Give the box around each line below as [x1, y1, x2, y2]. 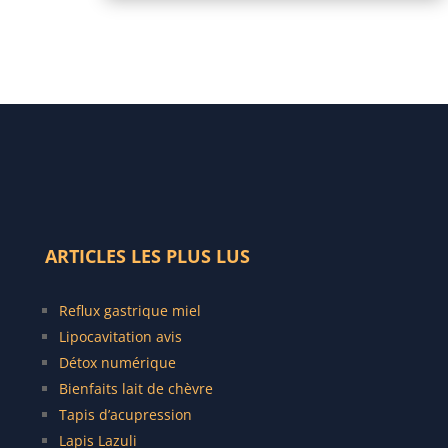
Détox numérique [58, 353, 176, 373]
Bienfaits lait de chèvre [58, 379, 213, 399]
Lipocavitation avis [58, 327, 182, 347]
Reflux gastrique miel [58, 301, 201, 321]
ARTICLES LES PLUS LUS [44, 244, 250, 269]
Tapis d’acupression [58, 405, 192, 425]
